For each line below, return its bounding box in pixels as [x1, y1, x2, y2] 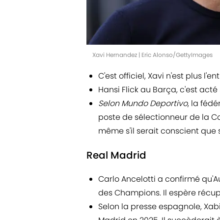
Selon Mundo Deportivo [98, 97, 188, 109]
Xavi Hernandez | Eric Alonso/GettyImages [92, 50, 213, 59]
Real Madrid [86, 148, 146, 162]
